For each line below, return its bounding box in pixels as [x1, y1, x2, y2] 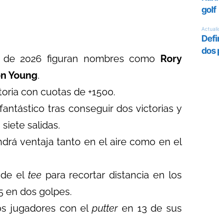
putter [92, 202, 118, 214]
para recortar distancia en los [41, 169, 182, 181]
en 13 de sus [118, 202, 182, 214]
